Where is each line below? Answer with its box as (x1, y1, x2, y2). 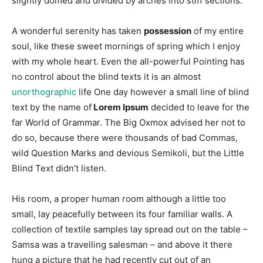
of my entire (191, 25, 244, 36)
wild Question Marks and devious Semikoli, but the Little (12, 147, 244, 159)
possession (144, 25, 191, 36)
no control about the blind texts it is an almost (12, 71, 201, 82)
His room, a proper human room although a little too (12, 193, 226, 204)
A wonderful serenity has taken (12, 25, 144, 36)
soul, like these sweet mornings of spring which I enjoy (12, 41, 240, 52)
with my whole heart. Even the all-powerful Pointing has (12, 56, 245, 67)
